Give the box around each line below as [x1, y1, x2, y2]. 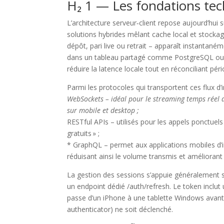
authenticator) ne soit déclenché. [67, 204, 173, 214]
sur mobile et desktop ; [67, 105, 139, 115]
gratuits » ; [67, 128, 100, 138]
